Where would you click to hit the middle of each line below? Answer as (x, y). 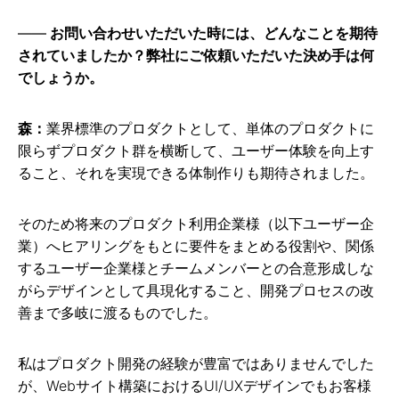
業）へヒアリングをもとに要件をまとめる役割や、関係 (196, 246)
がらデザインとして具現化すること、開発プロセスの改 (196, 291)
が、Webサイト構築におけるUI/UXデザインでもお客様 (195, 386)
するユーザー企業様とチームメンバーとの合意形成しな (196, 269)
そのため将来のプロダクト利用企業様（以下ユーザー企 (196, 224)
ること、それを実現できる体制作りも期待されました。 (196, 173)
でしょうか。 (61, 78)
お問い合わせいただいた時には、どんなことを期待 (214, 33)
